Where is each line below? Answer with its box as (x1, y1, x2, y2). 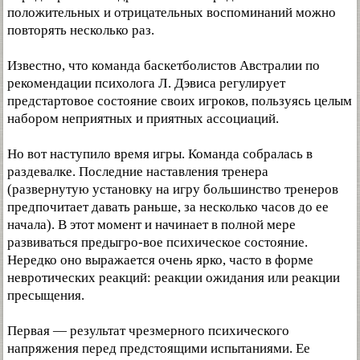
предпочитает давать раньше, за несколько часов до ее (7, 199, 329, 215)
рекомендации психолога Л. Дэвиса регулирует (7, 76, 285, 92)
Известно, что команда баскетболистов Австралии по (7, 58, 320, 74)
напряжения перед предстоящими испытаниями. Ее (7, 341, 310, 357)
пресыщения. (7, 288, 84, 304)
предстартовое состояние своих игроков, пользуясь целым (7, 93, 352, 109)
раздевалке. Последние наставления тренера (7, 164, 268, 180)
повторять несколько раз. (7, 22, 154, 39)
